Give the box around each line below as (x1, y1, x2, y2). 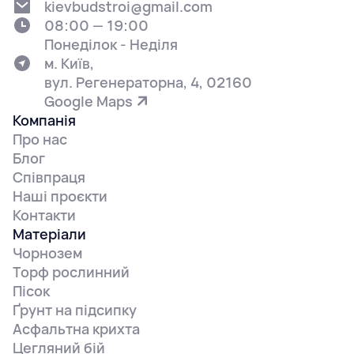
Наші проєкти (13, 186, 107, 205)
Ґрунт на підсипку (13, 299, 137, 319)
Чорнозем (13, 243, 82, 262)
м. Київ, (44, 53, 94, 73)
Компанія (13, 110, 76, 130)
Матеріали (13, 224, 86, 243)
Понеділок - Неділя (44, 34, 178, 54)
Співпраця (13, 167, 85, 186)
